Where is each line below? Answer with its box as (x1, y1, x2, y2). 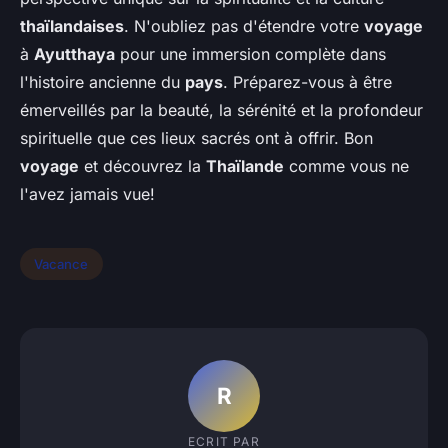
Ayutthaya (34, 44, 115, 65)
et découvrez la (79, 156, 206, 177)
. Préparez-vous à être (223, 72, 392, 93)
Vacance (34, 256, 89, 273)
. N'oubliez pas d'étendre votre (124, 16, 364, 37)
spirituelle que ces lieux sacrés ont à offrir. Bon (20, 128, 373, 149)
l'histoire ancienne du (20, 72, 185, 93)
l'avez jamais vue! (20, 184, 155, 205)
